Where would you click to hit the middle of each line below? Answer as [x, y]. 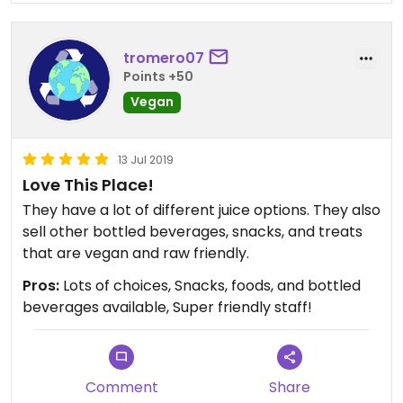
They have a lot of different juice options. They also [168, 210]
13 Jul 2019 [146, 160]
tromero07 [164, 58]
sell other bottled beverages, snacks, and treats [193, 232]
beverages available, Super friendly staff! [167, 307]
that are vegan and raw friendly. [136, 253]
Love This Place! [88, 185]
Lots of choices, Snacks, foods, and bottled [210, 286]
